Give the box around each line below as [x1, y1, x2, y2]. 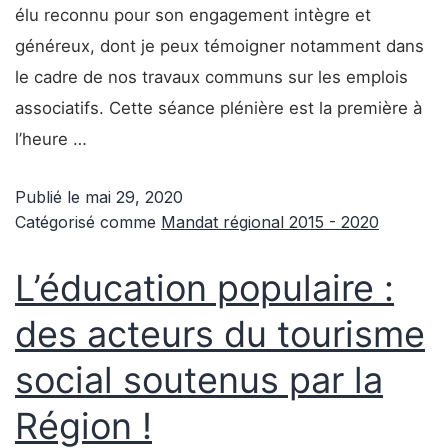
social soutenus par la [15, 358, 383, 402]
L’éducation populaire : [15, 266, 394, 310]
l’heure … [15, 129, 87, 149]
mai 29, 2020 [85, 187, 183, 207]
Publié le [15, 187, 85, 207]
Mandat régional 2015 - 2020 [161, 212, 379, 232]
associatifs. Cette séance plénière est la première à [15, 98, 422, 118]
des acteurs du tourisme [15, 312, 425, 356]
